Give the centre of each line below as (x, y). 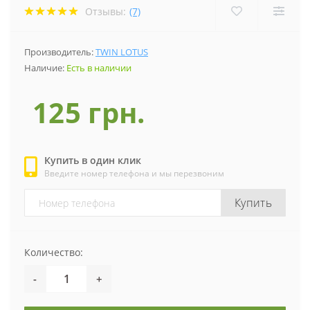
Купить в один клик (93, 161)
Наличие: (45, 68)
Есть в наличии (99, 68)
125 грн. (89, 113)
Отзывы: (106, 11)
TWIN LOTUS (122, 52)
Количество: (54, 253)
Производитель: (60, 52)
